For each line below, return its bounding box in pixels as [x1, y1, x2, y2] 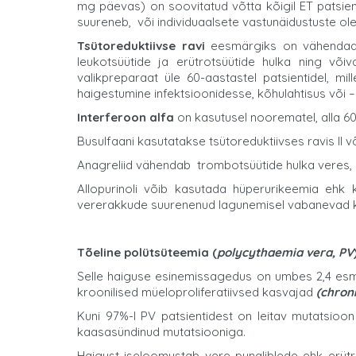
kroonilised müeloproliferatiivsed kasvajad [77, 284, 316, 300]
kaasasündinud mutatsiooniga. [77, 323, 246, 339]
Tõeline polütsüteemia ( [77, 244, 217, 260]
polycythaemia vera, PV [217, 244, 354, 260]
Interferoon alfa [77, 109, 174, 125]
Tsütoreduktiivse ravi [77, 37, 205, 53]
